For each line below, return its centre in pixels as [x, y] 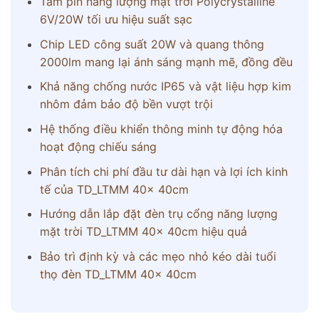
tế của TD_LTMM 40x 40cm [114, 189]
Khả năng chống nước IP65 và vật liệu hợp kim [165, 87]
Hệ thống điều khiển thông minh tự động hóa [161, 129]
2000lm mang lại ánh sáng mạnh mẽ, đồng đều [166, 62]
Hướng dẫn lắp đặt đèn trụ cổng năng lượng [158, 214]
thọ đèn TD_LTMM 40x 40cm [118, 274]
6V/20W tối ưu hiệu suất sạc [116, 20]
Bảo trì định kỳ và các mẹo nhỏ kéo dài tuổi [158, 256]
